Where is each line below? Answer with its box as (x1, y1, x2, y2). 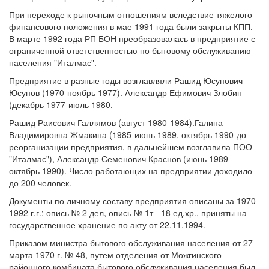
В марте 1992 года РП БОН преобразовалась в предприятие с (9, 32, 255, 44)
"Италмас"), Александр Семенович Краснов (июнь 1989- (9, 153, 231, 165)
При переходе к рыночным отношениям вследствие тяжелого (9, 8, 252, 20)
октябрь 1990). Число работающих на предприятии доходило (9, 165, 252, 177)
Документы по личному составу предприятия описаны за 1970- (9, 195, 259, 207)
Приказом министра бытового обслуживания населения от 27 (9, 237, 253, 249)
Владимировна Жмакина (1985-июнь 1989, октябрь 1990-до (9, 128, 246, 141)
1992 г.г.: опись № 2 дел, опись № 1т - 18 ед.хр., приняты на (9, 207, 247, 219)
